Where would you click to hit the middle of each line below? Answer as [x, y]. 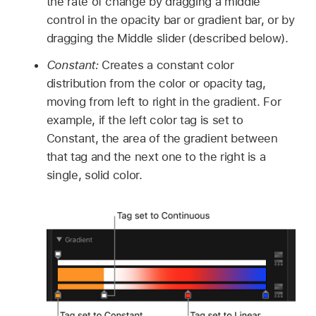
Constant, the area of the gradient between [162, 139]
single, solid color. [94, 175]
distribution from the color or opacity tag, [156, 84]
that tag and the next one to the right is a [156, 157]
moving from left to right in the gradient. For [164, 102]
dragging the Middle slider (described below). [167, 38]
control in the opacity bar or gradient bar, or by [170, 19]
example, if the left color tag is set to [145, 120]
